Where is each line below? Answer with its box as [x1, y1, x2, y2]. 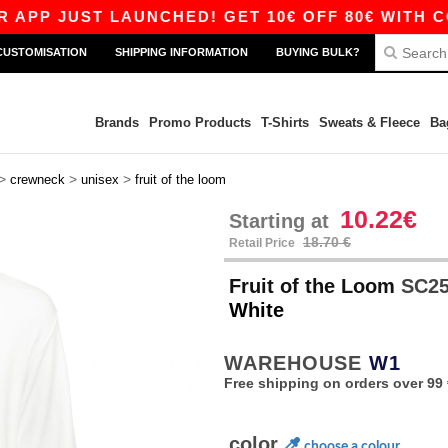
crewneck [10, 172, 65, 187]
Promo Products [148, 115, 251, 130]
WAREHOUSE [224, 352, 369, 374]
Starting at [229, 210, 335, 232]
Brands [94, 115, 139, 130]
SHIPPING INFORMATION [115, 46, 248, 58]
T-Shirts [260, 115, 309, 130]
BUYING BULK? [276, 46, 360, 58]
